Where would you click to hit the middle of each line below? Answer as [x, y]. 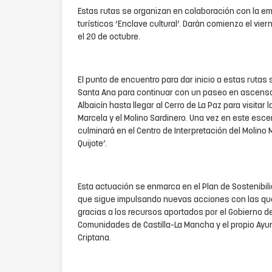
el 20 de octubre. [109, 37]
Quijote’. [92, 144]
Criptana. [94, 238]
